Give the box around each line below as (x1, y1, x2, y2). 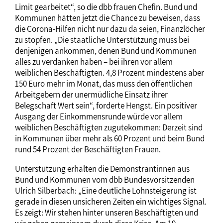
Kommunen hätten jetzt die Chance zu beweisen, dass (15, 12, 200, 23)
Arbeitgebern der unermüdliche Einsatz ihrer (15, 89, 168, 100)
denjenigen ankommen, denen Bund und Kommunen (15, 45, 197, 56)
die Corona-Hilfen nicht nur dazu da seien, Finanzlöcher (15, 23, 205, 34)
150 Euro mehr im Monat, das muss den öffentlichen (15, 78, 193, 89)
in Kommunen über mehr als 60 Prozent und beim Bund (15, 132, 205, 144)
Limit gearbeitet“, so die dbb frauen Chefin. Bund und (15, 1, 197, 12)
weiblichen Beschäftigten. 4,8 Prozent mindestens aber (15, 67, 204, 78)
